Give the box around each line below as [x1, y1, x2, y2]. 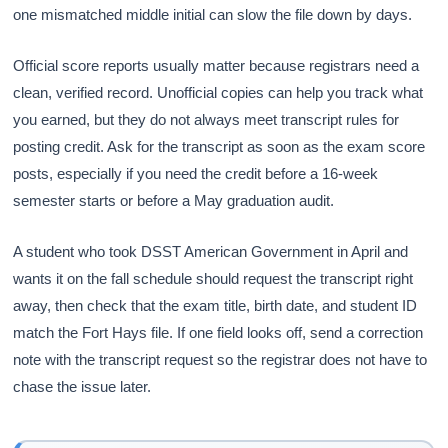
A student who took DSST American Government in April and [13, 242, 409, 260]
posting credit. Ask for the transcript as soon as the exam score [13, 137, 426, 155]
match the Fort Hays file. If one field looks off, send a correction [13, 323, 424, 341]
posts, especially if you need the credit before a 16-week [13, 164, 379, 182]
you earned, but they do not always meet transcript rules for [13, 110, 400, 128]
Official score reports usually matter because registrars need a [13, 56, 420, 74]
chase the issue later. [13, 377, 152, 395]
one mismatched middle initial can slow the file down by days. [13, 5, 413, 23]
